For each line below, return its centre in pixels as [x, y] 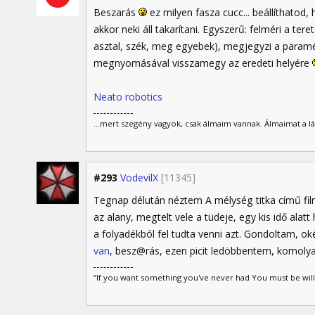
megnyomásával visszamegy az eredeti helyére [203, 63]
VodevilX [139, 178]
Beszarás [116, 12]
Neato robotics [128, 96]
